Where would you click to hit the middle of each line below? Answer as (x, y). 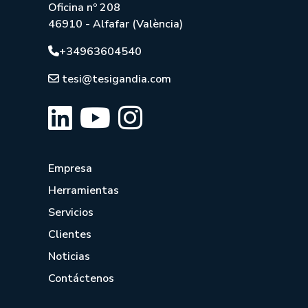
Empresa (70, 169)
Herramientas (84, 191)
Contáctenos (81, 279)
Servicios (71, 213)
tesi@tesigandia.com (117, 79)
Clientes (70, 235)
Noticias (69, 257)
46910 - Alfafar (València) (115, 24)
